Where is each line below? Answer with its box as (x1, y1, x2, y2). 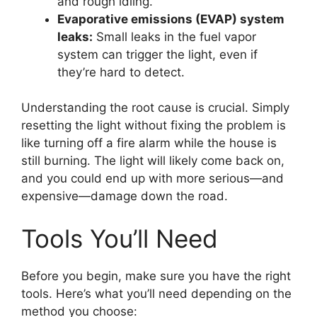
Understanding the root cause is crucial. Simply (21, 100, 289, 115)
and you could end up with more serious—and (21, 171, 284, 186)
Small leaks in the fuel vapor (93, 29, 256, 44)
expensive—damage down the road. (21, 189, 228, 204)
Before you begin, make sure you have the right (21, 268, 291, 283)
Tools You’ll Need (21, 223, 218, 253)
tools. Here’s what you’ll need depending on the (21, 286, 292, 301)
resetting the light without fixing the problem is (21, 118, 286, 133)
